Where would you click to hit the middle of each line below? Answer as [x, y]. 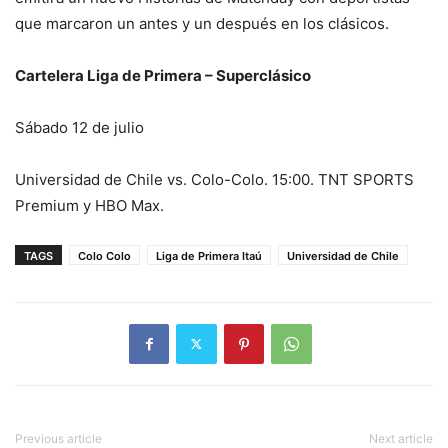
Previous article [58, 438]
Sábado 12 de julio [79, 127]
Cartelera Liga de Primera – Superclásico [163, 75]
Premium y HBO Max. [89, 205]
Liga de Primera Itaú [209, 255]
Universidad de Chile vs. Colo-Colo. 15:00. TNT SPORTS [214, 179]
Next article [401, 438]
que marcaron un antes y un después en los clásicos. [202, 23]
